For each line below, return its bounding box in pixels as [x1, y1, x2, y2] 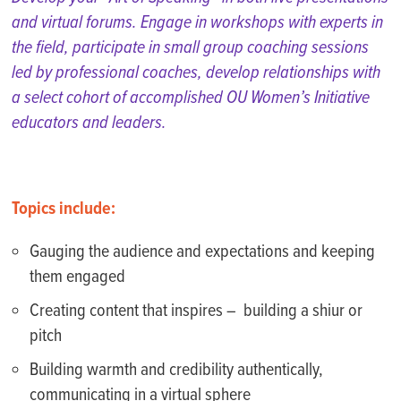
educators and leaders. [12, 112, 171, 135]
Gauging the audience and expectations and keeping [30, 241, 376, 264]
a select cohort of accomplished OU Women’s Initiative [12, 87, 371, 110]
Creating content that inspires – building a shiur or [30, 300, 363, 323]
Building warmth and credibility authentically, [30, 359, 324, 382]
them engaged [30, 266, 126, 289]
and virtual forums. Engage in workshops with [12, 12, 320, 35]
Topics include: [12, 198, 120, 221]
